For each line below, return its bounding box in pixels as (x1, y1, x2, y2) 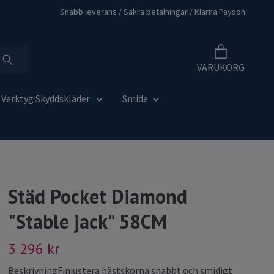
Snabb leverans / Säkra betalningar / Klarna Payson (60, 6, 245, 17)
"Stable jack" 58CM (8, 209, 168, 235)
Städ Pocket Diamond (8, 183, 188, 210)
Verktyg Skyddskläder (1, 92, 92, 105)
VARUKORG (197, 61, 245, 73)
